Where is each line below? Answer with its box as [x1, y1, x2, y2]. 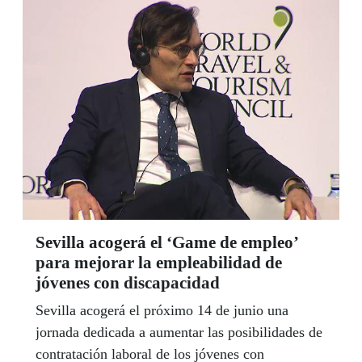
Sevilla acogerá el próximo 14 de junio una [36, 301, 288, 318]
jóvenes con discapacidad [36, 272, 220, 293]
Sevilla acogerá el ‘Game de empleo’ [36, 232, 297, 252]
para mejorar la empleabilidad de [36, 252, 282, 272]
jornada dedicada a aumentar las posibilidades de [36, 323, 322, 340]
